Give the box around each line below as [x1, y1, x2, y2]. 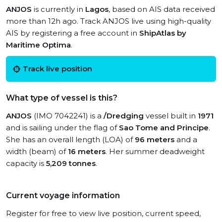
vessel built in [144, 111, 198, 120]
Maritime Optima [6, 40, 71, 50]
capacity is [6, 159, 46, 168]
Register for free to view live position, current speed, [6, 209, 201, 218]
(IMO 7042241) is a [32, 111, 104, 120]
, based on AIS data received [109, 4, 215, 14]
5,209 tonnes [46, 159, 96, 168]
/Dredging [104, 111, 144, 120]
